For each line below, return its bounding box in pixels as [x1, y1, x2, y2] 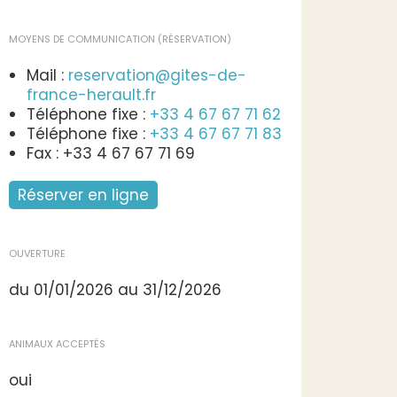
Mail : [27, 65, 68, 86]
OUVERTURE [9, 246, 66, 261]
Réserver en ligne [18, 184, 149, 206]
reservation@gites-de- [68, 65, 246, 86]
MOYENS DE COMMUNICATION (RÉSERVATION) [9, 32, 231, 46]
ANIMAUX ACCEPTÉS [9, 337, 105, 351]
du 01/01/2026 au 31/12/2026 [9, 279, 222, 300]
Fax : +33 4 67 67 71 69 [27, 143, 195, 164]
